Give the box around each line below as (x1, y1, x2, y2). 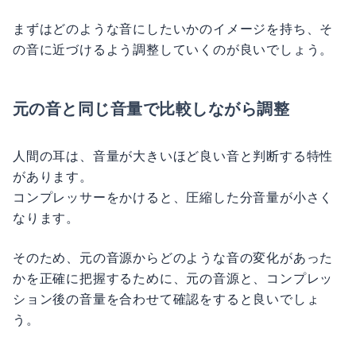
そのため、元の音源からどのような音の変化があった (13, 249, 334, 266)
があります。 (13, 168, 93, 185)
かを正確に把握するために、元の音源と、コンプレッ (13, 269, 334, 287)
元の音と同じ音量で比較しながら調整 (13, 98, 290, 119)
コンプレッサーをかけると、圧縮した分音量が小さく (13, 188, 334, 206)
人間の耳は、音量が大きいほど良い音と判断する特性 (13, 147, 334, 164)
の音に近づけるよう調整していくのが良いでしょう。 (13, 41, 334, 58)
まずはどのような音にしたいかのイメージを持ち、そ (13, 20, 334, 37)
